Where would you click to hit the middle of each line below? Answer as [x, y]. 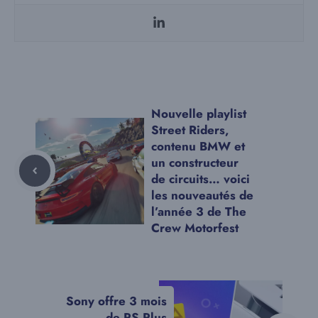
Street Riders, [190, 130]
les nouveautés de [202, 195]
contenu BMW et [198, 146]
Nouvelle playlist [199, 113]
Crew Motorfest [195, 227]
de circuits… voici [201, 179]
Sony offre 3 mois [116, 301]
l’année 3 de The [199, 211]
